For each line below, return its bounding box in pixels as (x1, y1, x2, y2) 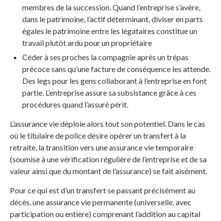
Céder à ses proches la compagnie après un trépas (22, 52, 188, 62)
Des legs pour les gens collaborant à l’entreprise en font (22, 76, 207, 86)
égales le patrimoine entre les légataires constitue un (22, 26, 197, 36)
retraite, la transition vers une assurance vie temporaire (10, 143, 193, 152)
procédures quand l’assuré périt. (22, 100, 128, 110)
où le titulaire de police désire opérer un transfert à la (10, 131, 186, 141)
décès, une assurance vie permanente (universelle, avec (10, 197, 191, 207)
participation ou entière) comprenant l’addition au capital (10, 209, 200, 219)
